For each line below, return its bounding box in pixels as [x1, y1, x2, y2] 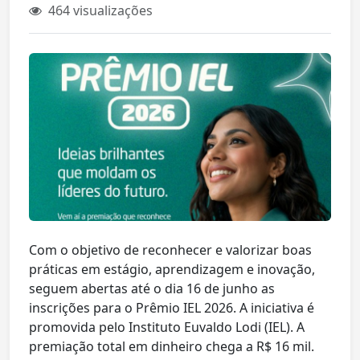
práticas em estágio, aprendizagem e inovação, [29, 260, 315, 279]
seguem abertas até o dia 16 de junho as [29, 280, 275, 298]
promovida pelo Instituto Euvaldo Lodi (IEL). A [29, 318, 305, 337]
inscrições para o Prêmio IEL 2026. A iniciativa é [29, 299, 314, 317]
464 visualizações [45, 2, 153, 19]
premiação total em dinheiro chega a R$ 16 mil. [29, 337, 314, 356]
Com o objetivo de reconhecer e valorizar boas [29, 241, 312, 260]
